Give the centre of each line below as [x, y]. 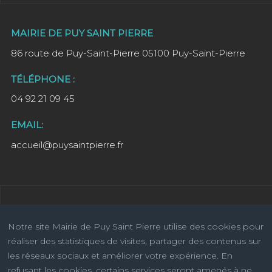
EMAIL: [27, 125]
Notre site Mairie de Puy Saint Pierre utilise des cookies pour [136, 226]
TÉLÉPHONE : [43, 79]
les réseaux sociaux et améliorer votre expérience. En [121, 256]
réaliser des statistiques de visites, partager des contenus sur [135, 241]
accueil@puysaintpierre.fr [67, 144]
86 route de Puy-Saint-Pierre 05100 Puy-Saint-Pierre [128, 53]
